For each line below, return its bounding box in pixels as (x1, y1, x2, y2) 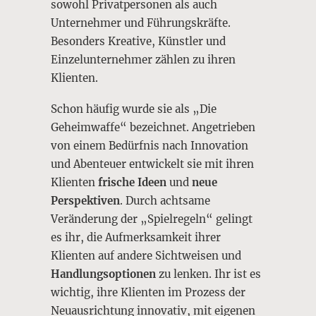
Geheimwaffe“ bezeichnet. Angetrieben (51, 121, 255, 134)
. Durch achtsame (120, 194, 210, 207)
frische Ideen (98, 176, 166, 189)
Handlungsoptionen (51, 267, 156, 281)
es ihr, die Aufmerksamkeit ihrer (51, 231, 221, 244)
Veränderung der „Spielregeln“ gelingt (51, 212, 253, 226)
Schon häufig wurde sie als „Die (51, 102, 217, 116)
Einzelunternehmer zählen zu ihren (51, 53, 236, 66)
